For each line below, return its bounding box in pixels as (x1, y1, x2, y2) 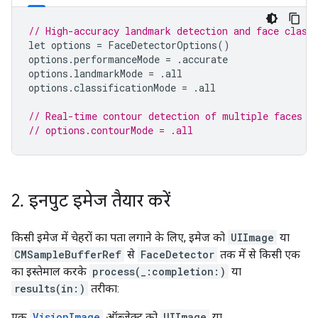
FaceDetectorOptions (108, 38, 217, 52)
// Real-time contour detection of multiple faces (28, 109, 302, 123)
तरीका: (88, 282, 119, 295)
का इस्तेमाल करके (11, 265, 89, 278)
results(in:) (14, 282, 85, 295)
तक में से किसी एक (217, 248, 300, 261)
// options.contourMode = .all (28, 124, 193, 137)
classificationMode (74, 81, 176, 94)
